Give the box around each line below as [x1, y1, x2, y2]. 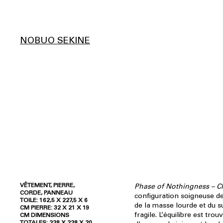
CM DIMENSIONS [20, 212, 69, 219]
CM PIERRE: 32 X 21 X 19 [20, 204, 89, 211]
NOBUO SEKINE [20, 35, 90, 46]
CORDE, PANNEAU [20, 189, 73, 196]
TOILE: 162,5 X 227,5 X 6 [20, 197, 88, 204]
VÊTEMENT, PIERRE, [20, 182, 75, 189]
